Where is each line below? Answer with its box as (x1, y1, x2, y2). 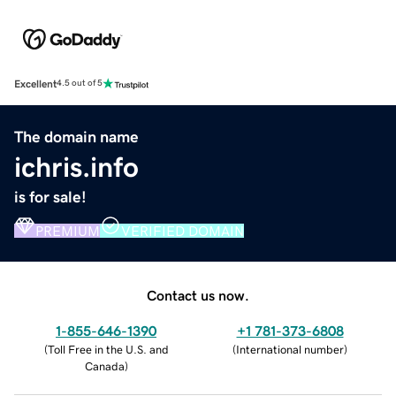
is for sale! (14, 188, 87, 205)
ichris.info (14, 152, 139, 181)
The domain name (14, 128, 139, 145)
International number (236, 343, 344, 355)
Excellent (14, 78, 57, 89)
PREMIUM (35, 223, 100, 238)
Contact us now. (147, 287, 249, 302)
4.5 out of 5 (57, 79, 103, 88)
